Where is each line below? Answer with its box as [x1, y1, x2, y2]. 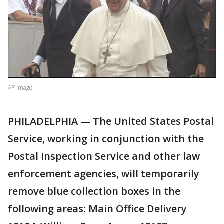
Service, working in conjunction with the [8, 132, 204, 146]
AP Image [8, 83, 34, 92]
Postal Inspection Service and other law [8, 149, 200, 163]
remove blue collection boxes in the [8, 184, 180, 198]
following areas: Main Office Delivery [8, 202, 187, 216]
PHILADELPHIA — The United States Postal [8, 114, 214, 128]
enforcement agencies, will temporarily [8, 167, 199, 181]
